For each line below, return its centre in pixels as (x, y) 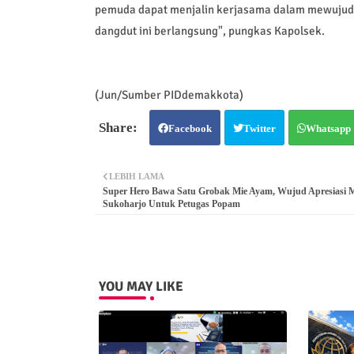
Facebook (190, 128)
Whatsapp (328, 128)
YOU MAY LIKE (141, 286)
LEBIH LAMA (136, 176)
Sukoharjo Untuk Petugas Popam (171, 203)
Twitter (259, 128)
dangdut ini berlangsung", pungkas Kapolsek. (211, 30)
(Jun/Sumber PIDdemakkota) (169, 94)
